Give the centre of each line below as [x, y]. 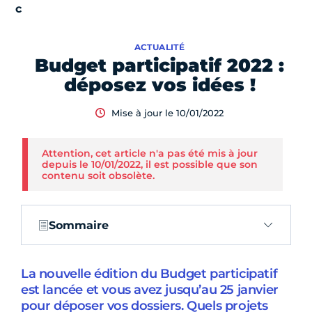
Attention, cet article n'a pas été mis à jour [150, 153]
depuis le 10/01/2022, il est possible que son [150, 164]
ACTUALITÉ [159, 47]
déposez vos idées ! [159, 85]
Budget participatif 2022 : [159, 65]
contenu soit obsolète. [98, 175]
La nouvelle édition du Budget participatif [149, 274]
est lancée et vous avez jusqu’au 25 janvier [150, 290]
